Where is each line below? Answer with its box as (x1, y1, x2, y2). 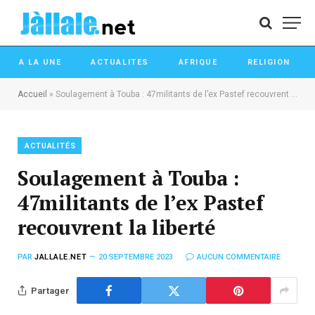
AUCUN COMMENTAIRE (197, 252, 281, 262)
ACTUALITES (91, 58, 149, 67)
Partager (31, 285, 70, 296)
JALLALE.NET (34, 252, 87, 262)
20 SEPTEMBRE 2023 (98, 252, 174, 262)
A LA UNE (19, 58, 62, 67)
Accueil (18, 89, 47, 99)
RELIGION (247, 58, 290, 67)
